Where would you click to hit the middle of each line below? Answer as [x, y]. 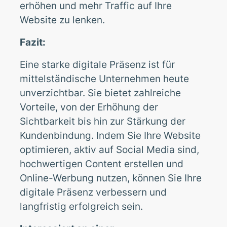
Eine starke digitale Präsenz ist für [98, 64]
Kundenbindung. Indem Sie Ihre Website [110, 135]
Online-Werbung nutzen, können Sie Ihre [111, 178]
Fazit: [33, 42]
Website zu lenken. [63, 20]
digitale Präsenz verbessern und [93, 192]
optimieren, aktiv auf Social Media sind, [110, 149]
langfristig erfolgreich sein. [82, 206]
